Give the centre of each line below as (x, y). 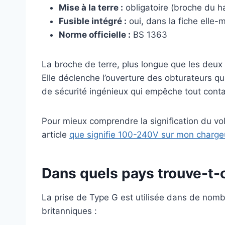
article (55, 135)
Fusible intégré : (93, 21)
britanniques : (69, 211)
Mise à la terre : (91, 8)
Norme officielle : (95, 35)
